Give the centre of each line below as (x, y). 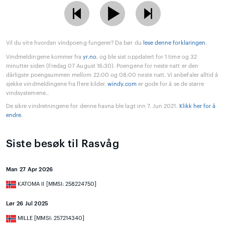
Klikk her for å (197, 106)
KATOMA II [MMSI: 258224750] (57, 184)
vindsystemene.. (27, 93)
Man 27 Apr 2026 (30, 170)
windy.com (122, 84)
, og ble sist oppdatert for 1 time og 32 (146, 57)
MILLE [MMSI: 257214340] (50, 218)
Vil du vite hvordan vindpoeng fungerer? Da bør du (75, 43)
